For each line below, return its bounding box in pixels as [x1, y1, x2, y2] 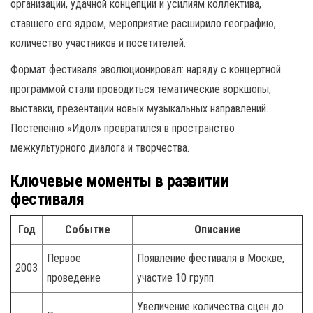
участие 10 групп [137, 270, 214, 284]
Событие [64, 222, 110, 236]
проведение [47, 270, 101, 284]
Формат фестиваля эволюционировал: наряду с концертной [10, 62, 281, 76]
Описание [194, 222, 241, 236]
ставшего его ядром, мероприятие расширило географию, [10, 16, 276, 30]
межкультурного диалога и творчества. [10, 140, 189, 154]
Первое [47, 251, 81, 265]
